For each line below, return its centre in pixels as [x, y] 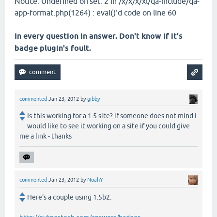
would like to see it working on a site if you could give [108, 126]
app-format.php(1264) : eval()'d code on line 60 [95, 13]
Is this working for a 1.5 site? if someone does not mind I [112, 116]
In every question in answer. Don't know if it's [99, 36]
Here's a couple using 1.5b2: [69, 197]
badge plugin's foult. [53, 48]
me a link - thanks [46, 136]
